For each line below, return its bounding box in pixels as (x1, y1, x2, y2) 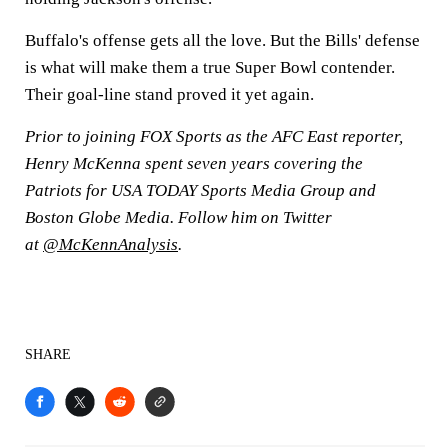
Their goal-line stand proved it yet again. (25, 85, 314, 104)
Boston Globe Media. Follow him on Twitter (25, 208, 332, 227)
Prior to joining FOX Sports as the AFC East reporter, (25, 127, 403, 146)
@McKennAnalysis (43, 235, 178, 254)
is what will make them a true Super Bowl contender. (25, 58, 395, 77)
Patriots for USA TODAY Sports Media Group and (25, 181, 376, 200)
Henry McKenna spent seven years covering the (25, 154, 363, 173)
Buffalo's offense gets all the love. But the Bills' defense (25, 31, 420, 50)
